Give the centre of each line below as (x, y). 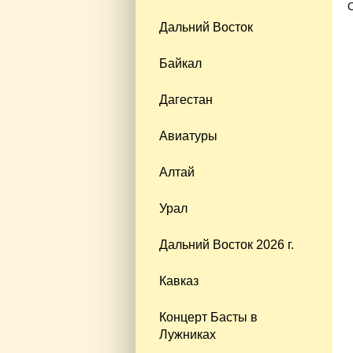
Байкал (180, 63)
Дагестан (186, 99)
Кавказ (179, 281)
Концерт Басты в (208, 317)
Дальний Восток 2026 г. (227, 244)
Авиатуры (188, 136)
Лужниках (188, 334)
